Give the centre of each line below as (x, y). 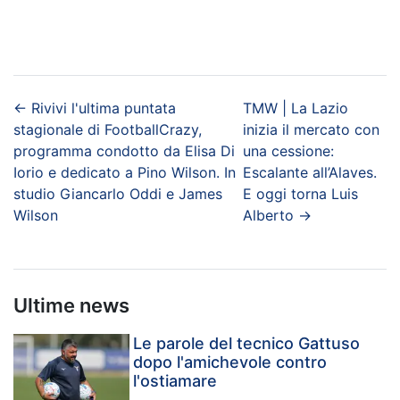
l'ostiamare (175, 380)
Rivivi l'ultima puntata (104, 108)
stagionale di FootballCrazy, (108, 129)
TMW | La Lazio (295, 108)
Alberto (268, 215)
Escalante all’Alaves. (309, 172)
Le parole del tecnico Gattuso (247, 343)
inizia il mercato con (311, 129)
